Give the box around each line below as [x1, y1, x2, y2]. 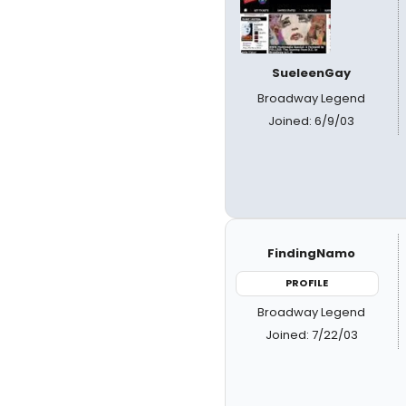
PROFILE [285, 275, 329, 290]
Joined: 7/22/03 [265, 325, 358, 343]
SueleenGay [272, 64, 352, 82]
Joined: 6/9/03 [268, 112, 355, 130]
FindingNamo [267, 245, 356, 262]
